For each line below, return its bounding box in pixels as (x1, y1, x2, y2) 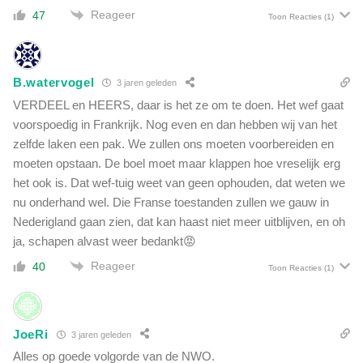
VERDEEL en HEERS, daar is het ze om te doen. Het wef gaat (13, 97, 344, 112)
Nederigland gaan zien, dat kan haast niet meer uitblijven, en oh (13, 214, 345, 228)
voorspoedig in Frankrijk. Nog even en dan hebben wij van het (13, 117, 337, 131)
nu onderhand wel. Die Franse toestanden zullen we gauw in (13, 194, 329, 209)
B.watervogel (13, 75, 95, 90)
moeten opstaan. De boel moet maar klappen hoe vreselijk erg (13, 156, 340, 170)
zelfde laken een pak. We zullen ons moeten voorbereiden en (13, 136, 334, 151)
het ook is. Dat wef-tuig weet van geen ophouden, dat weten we (13, 175, 345, 190)
